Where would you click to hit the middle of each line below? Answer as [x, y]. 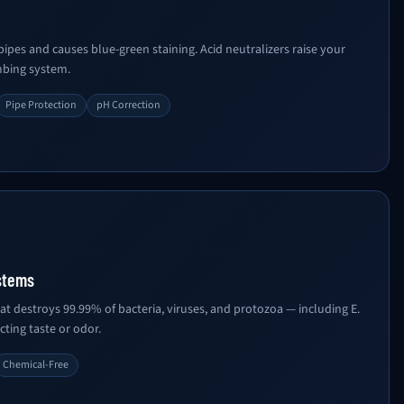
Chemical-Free [36, 365]
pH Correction [129, 105]
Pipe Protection [41, 105]
